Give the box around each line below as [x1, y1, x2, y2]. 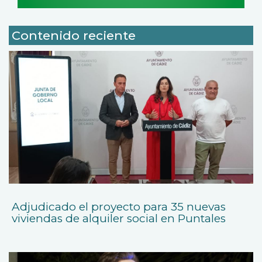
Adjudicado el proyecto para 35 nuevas [12, 199, 226, 213]
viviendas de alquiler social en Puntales [12, 211, 226, 225]
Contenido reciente [12, 28, 136, 43]
